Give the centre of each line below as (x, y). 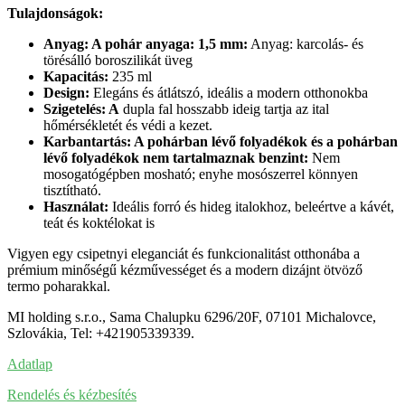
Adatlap (30, 364)
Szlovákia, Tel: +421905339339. (101, 334)
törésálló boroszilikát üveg (118, 61)
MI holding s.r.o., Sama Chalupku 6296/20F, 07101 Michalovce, (192, 317)
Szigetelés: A (81, 109)
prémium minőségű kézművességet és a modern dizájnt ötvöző (185, 270)
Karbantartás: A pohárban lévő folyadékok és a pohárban (221, 142)
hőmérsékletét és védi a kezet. (128, 126)
